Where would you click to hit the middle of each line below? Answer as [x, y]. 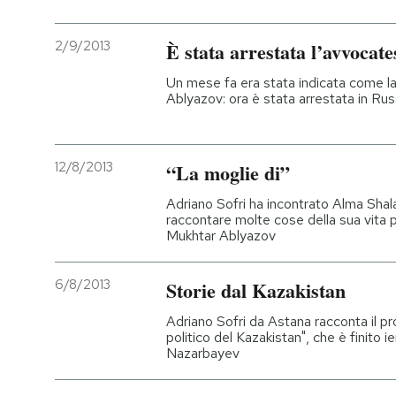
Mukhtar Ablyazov [221, 235]
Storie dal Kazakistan [256, 290]
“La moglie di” [228, 172]
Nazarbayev [203, 353]
